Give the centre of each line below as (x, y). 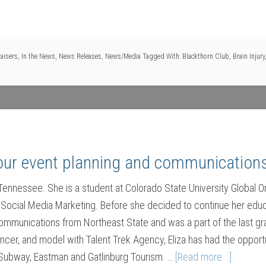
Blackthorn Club (206, 56)
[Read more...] (203, 257)
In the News (38, 56)
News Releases (80, 56)
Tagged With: (162, 56)
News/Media (123, 56)
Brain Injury (249, 56)
